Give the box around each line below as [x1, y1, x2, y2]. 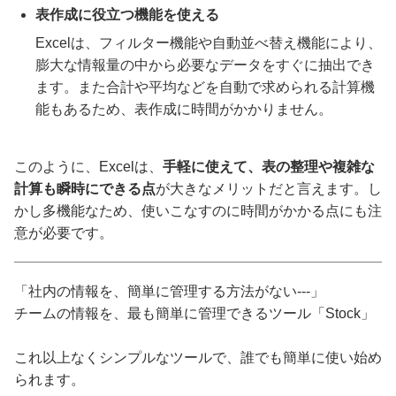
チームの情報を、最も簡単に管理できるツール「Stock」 [14, 306, 375, 322]
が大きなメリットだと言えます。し [156, 181, 382, 197]
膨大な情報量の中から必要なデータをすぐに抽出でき [35, 57, 375, 73]
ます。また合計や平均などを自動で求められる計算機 [35, 80, 375, 95]
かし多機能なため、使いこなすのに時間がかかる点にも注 [14, 203, 382, 219]
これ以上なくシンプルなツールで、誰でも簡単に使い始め [14, 350, 382, 366]
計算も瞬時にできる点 [14, 181, 156, 197]
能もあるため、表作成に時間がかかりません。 [35, 102, 332, 118]
